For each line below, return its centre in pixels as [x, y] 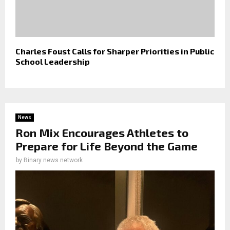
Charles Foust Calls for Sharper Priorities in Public [115, 51]
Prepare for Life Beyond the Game [107, 146]
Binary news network [53, 160]
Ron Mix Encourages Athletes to [102, 133]
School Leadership [53, 62]
